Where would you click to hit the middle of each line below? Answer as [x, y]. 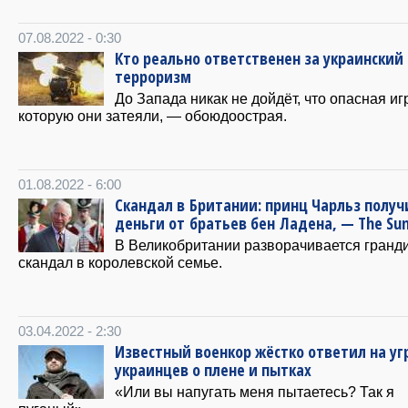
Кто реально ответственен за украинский [259, 58]
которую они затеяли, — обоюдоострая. [153, 115]
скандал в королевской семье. [120, 262]
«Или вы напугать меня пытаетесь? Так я [255, 391]
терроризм [153, 76]
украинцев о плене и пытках [213, 369]
